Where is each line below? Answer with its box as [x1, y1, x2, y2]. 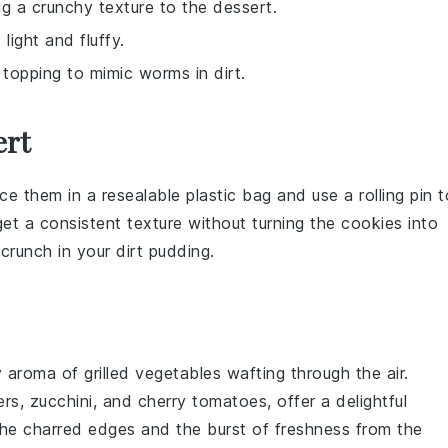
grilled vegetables [84, 363, 221, 383]
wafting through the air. [221, 363, 409, 383]
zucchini [29, 391, 93, 411]
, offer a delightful [267, 391, 407, 411]
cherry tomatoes [137, 391, 267, 411]
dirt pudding [116, 241, 210, 261]
